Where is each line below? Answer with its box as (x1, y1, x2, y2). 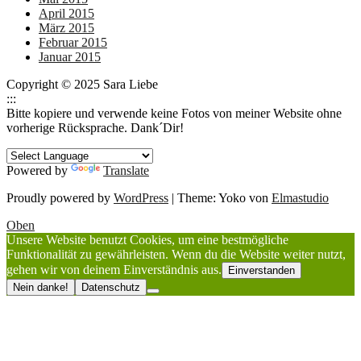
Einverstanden (228, 263, 295, 276)
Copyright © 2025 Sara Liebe (6, 77, 158, 91)
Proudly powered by (6, 190, 114, 205)
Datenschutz (81, 280, 140, 293)
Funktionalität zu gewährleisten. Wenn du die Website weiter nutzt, (6, 247, 346, 261)
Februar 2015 (39, 35, 107, 49)
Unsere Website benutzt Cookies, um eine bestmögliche (6, 232, 288, 247)
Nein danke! (13, 280, 68, 293)
